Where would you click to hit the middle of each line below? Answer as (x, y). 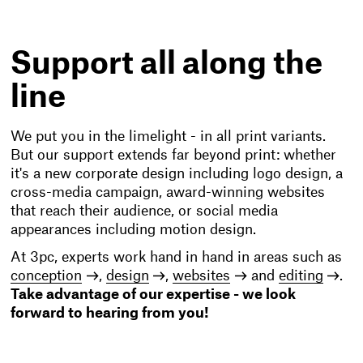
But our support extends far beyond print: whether (174, 155)
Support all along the (167, 64)
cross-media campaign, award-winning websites (168, 192)
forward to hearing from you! (110, 314)
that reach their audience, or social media (145, 211)
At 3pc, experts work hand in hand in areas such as (177, 258)
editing (301, 276)
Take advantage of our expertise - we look (154, 295)
